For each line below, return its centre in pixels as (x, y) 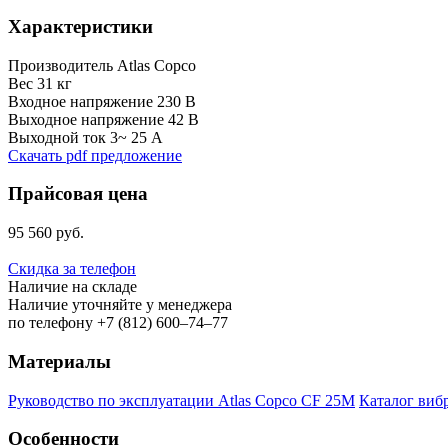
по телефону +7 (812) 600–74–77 (118, 323)
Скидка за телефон (72, 269)
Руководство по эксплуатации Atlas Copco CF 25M (181, 400)
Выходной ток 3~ (69, 137)
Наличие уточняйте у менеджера (120, 305)
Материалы (59, 361)
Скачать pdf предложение (95, 155)
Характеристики (80, 27)
